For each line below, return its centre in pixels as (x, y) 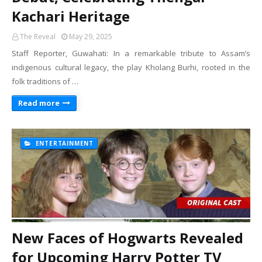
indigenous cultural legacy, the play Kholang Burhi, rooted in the (131, 67)
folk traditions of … (45, 81)
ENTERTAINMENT (63, 143)
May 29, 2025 (91, 37)
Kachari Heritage (71, 16)
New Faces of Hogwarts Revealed (127, 238)
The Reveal (38, 37)
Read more (39, 103)
